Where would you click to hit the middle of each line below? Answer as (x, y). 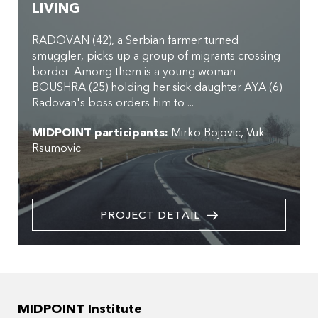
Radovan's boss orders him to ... (113, 103)
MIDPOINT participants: (100, 133)
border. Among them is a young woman (134, 72)
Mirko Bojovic (206, 133)
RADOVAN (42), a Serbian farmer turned (135, 41)
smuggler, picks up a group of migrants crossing (156, 56)
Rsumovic (56, 149)
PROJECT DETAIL (150, 215)
